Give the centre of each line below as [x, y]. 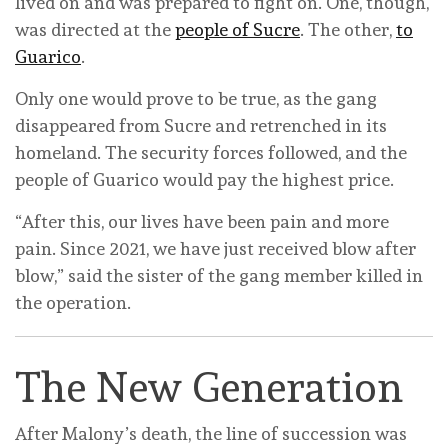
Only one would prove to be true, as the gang [196, 99]
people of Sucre [237, 30]
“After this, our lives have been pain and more [202, 222]
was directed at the [95, 30]
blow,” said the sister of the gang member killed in [219, 276]
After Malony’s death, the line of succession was [211, 434]
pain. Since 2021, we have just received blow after [215, 249]
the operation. [73, 303]
